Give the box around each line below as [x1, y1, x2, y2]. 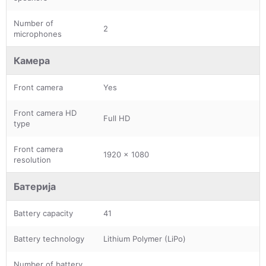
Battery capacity [14, 208, 73, 218]
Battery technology [14, 233, 84, 243]
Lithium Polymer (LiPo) [103, 233, 186, 243]
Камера [14, 54, 50, 66]
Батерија [14, 180, 56, 192]
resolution [14, 154, 51, 164]
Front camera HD [14, 107, 77, 118]
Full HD [103, 113, 130, 123]
